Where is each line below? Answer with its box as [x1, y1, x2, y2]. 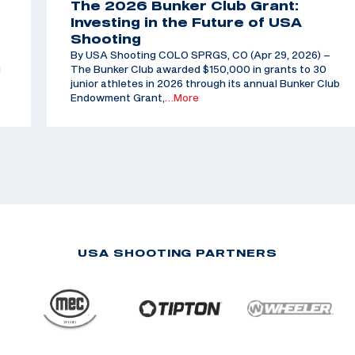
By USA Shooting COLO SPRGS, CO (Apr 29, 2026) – [70, 48, 330, 62]
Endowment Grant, [70, 91, 165, 105]
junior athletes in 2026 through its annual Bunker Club [70, 77, 340, 90]
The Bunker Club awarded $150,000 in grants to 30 [70, 63, 326, 76]
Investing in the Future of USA [70, 15, 302, 30]
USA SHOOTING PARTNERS [77, 246, 278, 260]
